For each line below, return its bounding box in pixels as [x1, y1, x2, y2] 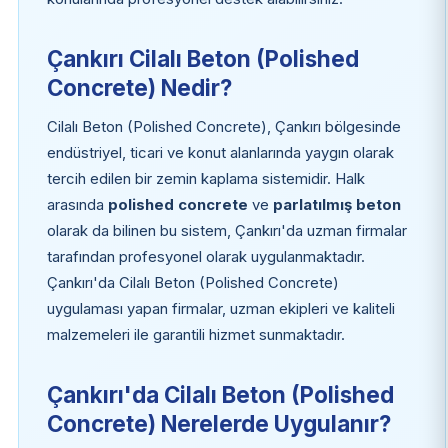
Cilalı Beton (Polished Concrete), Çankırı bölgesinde [46, 117, 401, 136]
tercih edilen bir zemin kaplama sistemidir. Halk [46, 169, 365, 188]
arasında [46, 195, 108, 214]
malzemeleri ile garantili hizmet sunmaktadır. [46, 325, 345, 344]
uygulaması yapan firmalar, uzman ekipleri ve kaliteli [46, 299, 395, 318]
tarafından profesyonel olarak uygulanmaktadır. [46, 247, 365, 266]
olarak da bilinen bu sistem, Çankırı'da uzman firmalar [46, 221, 407, 240]
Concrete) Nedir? [46, 73, 232, 101]
